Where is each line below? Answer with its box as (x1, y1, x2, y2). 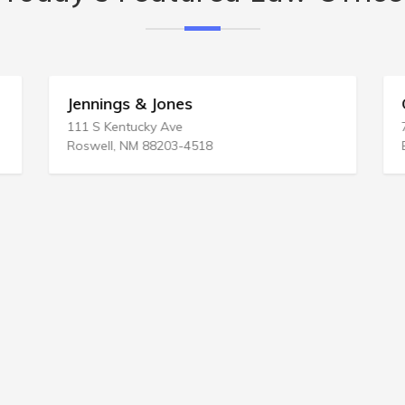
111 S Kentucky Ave (67, 118, 183, 135)
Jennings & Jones (67, 93, 193, 114)
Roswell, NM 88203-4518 (67, 137, 212, 154)
